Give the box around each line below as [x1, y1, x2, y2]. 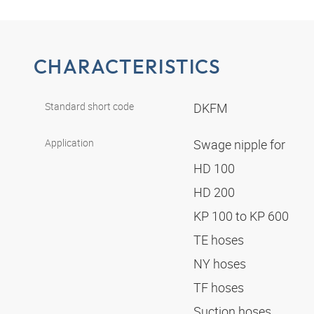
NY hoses [193, 255, 249, 273]
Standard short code [45, 100, 134, 114]
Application [45, 136, 94, 150]
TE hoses [193, 231, 247, 249]
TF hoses [193, 279, 247, 296]
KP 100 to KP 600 [193, 207, 292, 225]
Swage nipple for [193, 136, 288, 153]
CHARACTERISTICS [34, 53, 221, 78]
